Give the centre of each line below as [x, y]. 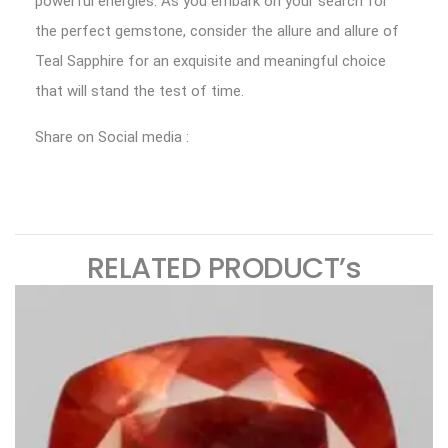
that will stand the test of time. [139, 91]
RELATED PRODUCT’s [224, 268]
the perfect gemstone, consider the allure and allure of [217, 31]
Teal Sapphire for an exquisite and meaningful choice [210, 61]
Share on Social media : [112, 137]
